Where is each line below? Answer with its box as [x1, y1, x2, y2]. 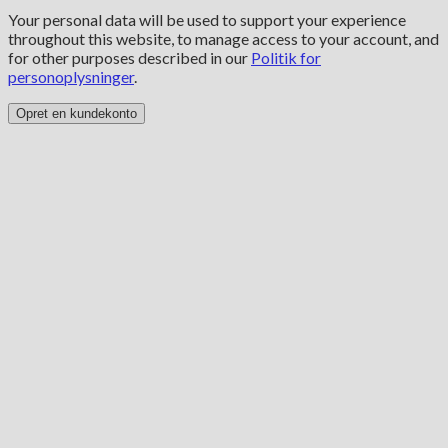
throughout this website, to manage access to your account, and [8, 29, 439, 49]
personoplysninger [8, 67, 134, 87]
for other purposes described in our [8, 48, 251, 68]
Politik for [251, 48, 321, 68]
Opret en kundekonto [16, 106, 137, 122]
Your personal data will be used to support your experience [8, 10, 406, 30]
